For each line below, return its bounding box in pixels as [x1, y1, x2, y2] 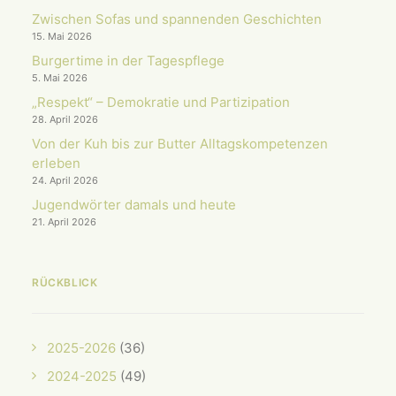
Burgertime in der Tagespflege [32, 52, 225, 69]
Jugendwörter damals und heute [32, 196, 236, 213]
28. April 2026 [32, 113, 98, 126]
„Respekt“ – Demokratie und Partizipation [32, 94, 290, 110]
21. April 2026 [32, 216, 96, 228]
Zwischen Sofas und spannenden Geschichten [32, 11, 322, 27]
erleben [32, 155, 80, 171]
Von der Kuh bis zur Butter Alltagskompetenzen [32, 135, 328, 152]
